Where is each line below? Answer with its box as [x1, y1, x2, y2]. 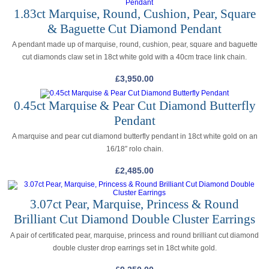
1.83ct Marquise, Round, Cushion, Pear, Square [13, 6, 256, 21]
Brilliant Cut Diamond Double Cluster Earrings [14, 212, 255, 227]
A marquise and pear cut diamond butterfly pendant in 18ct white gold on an [11, 132, 258, 141]
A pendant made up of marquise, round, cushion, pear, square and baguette [11, 40, 258, 49]
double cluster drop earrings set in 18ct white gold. [52, 243, 217, 252]
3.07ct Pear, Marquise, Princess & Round [30, 197, 239, 212]
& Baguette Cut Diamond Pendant [47, 21, 222, 36]
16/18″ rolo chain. [106, 145, 163, 154]
